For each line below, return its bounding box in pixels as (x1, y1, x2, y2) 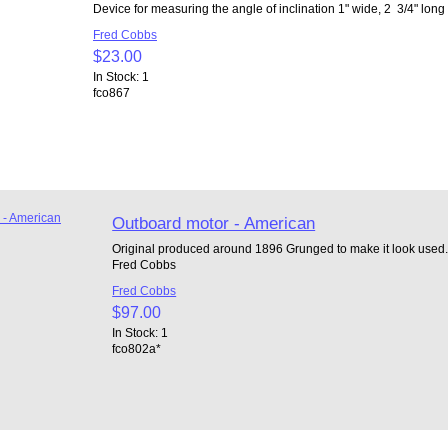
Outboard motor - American (112, 212, 316, 233)
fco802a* (112, 341, 162, 355)
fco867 (92, 85, 130, 99)
